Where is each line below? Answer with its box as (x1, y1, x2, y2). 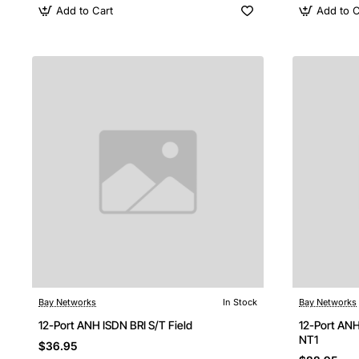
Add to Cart (56, 4, 114, 17)
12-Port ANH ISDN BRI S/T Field (38, 318, 192, 332)
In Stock (223, 296, 257, 308)
